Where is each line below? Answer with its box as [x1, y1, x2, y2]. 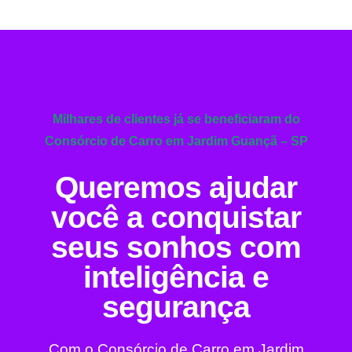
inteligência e [83, 260, 269, 294]
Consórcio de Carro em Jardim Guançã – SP [44, 134, 308, 148]
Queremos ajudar [55, 170, 297, 204]
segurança [102, 290, 250, 324]
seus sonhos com [51, 230, 301, 264]
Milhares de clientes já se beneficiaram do [52, 112, 300, 126]
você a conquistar [51, 200, 301, 234]
